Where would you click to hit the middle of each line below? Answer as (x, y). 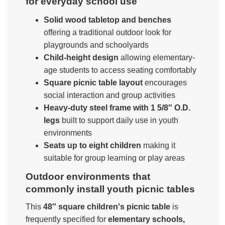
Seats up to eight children (93, 145)
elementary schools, (147, 219)
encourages (165, 82)
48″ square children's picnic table (107, 206)
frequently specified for (67, 219)
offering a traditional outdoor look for (108, 32)
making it (158, 145)
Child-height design (81, 57)
